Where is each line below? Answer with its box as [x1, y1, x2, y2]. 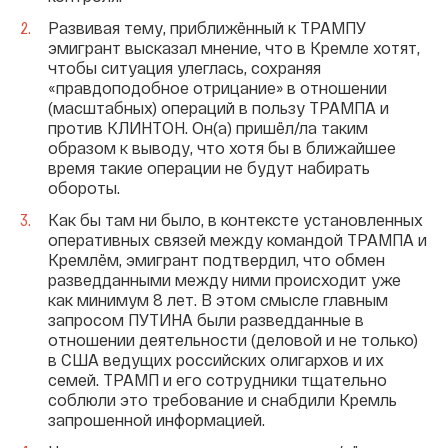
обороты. [48, 178, 120, 198]
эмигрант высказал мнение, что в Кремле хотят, [48, 38, 420, 58]
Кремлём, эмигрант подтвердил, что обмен [48, 250, 385, 270]
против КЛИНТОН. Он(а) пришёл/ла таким [48, 118, 368, 138]
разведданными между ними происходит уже [48, 270, 401, 290]
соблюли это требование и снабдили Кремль [48, 390, 397, 410]
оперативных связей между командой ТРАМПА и [48, 230, 427, 250]
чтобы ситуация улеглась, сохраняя [48, 58, 321, 78]
